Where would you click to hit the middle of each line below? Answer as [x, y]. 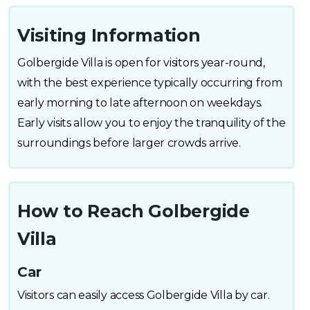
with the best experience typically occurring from [150, 83]
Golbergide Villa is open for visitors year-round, [141, 63]
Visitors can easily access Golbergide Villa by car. [144, 295]
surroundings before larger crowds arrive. [129, 143]
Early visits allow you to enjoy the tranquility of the [152, 123]
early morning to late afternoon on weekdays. [140, 103]
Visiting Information [109, 36]
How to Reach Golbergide [134, 211]
